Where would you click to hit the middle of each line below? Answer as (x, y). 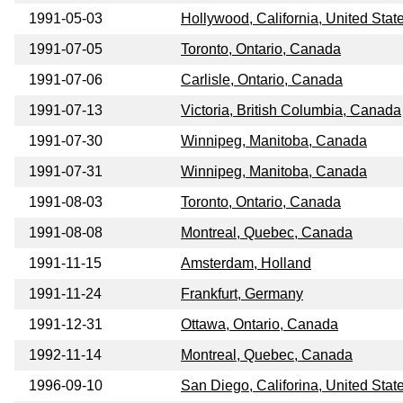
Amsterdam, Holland (246, 264)
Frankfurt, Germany (242, 294)
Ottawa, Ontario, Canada (260, 325)
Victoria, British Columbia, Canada (291, 111)
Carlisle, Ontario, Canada (262, 80)
